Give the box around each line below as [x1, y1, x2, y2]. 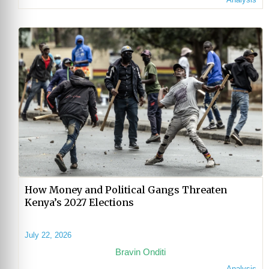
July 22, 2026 [25, 231, 71, 240]
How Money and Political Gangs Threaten [25, 184, 227, 196]
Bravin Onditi [115, 247, 166, 258]
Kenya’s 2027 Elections [25, 196, 134, 209]
